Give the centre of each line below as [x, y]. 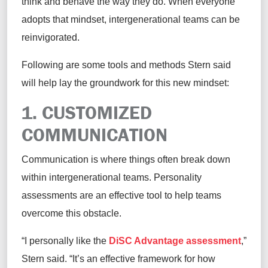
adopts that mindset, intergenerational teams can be [131, 20]
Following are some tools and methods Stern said [126, 65]
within [34, 178]
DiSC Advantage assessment [175, 241]
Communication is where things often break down [126, 160]
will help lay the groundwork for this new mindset [124, 83]
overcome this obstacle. [71, 214]
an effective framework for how [150, 259]
